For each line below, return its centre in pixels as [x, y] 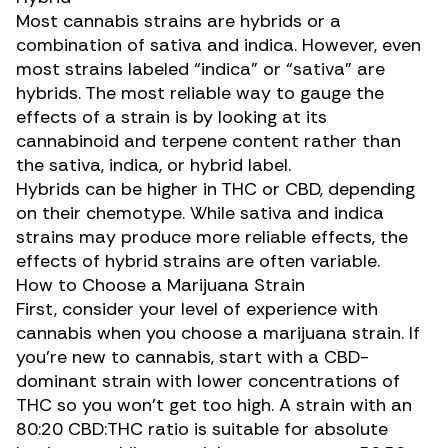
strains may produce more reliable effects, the [212, 237]
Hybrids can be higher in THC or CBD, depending [215, 189]
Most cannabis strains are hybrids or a [178, 21]
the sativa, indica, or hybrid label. [153, 165]
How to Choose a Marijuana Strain [160, 285]
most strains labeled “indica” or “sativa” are [200, 69]
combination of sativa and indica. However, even [218, 45]
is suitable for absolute [288, 429]
